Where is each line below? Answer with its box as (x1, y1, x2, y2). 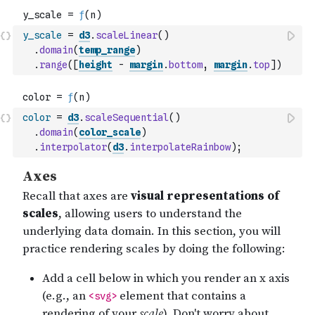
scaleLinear (96, 30, 157, 41)
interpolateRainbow (129, 141, 231, 153)
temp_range (79, 44, 135, 56)
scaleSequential (84, 112, 169, 123)
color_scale (79, 127, 141, 138)
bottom (169, 59, 202, 70)
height (79, 59, 112, 70)
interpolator (39, 141, 107, 153)
